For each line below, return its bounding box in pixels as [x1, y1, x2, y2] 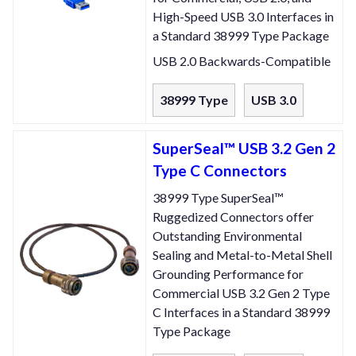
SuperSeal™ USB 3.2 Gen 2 [153, 139, 335, 158]
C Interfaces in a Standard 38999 [153, 304, 330, 320]
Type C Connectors [153, 161, 287, 180]
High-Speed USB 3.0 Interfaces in [153, 9, 334, 25]
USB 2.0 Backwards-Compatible [153, 53, 331, 69]
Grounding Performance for [153, 266, 304, 282]
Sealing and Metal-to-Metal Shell [153, 247, 332, 263]
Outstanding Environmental [153, 228, 302, 244]
